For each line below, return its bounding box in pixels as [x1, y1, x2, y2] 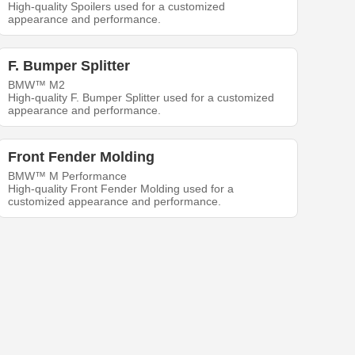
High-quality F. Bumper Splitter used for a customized [8, 91, 275, 105]
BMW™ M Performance [8, 170, 128, 183]
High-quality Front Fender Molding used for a [8, 182, 235, 196]
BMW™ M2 [8, 78, 66, 92]
